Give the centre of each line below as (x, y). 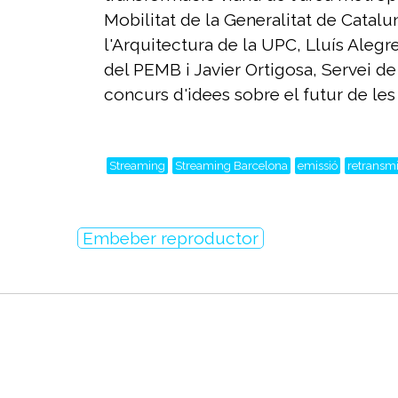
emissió (318, 166)
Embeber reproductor (171, 239)
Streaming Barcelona (231, 166)
